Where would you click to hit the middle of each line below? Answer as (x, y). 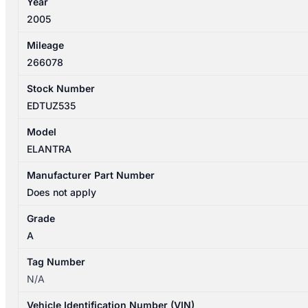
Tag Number (56, 262)
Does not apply (62, 192)
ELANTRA (49, 149)
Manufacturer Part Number (91, 175)
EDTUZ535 (52, 106)
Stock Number (61, 89)
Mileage (46, 45)
